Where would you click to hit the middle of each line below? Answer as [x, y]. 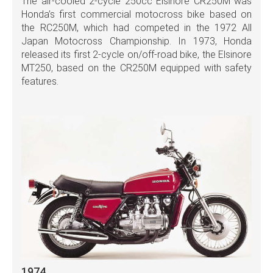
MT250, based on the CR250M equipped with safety [136, 68]
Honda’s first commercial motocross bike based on [136, 14]
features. [40, 81]
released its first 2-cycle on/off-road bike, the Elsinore [136, 54]
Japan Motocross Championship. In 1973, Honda [136, 41]
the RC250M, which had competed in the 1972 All [136, 27]
